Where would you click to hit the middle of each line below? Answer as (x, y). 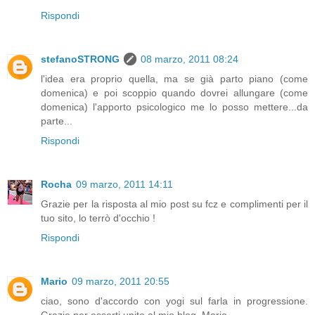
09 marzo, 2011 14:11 (124, 184)
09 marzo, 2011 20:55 (121, 281)
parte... (57, 121)
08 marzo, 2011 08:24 (189, 59)
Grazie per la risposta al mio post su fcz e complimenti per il (174, 204)
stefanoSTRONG (80, 59)
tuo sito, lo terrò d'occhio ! (98, 218)
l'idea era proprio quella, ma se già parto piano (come (174, 78)
